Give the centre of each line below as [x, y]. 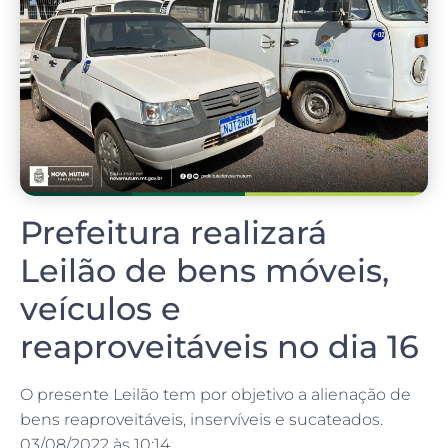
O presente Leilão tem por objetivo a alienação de [215, 395]
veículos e [100, 309]
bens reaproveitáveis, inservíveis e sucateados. [201, 420]
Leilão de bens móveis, [204, 271]
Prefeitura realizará [173, 233]
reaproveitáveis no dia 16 [219, 347]
